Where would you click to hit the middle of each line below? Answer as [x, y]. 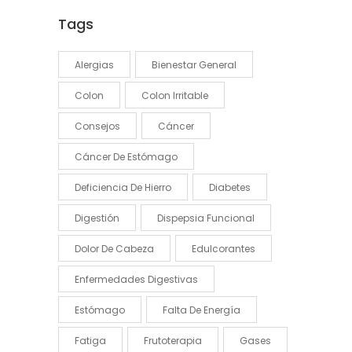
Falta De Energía [202, 310]
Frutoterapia [173, 340]
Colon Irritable [175, 95]
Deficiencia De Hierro [123, 187]
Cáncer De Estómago [126, 156]
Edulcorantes [224, 248]
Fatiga [90, 340]
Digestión [97, 218]
